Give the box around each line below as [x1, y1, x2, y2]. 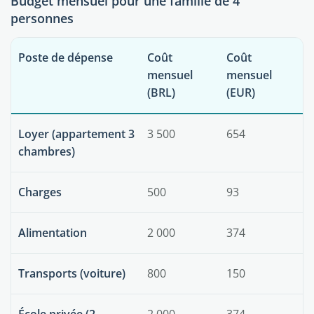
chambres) [18, 144, 75, 159]
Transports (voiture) [18, 266, 125, 281]
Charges [18, 184, 62, 200]
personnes [11, 10, 74, 27]
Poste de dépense [18, 50, 113, 65]
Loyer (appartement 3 [18, 126, 135, 142]
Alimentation [18, 225, 87, 240]
